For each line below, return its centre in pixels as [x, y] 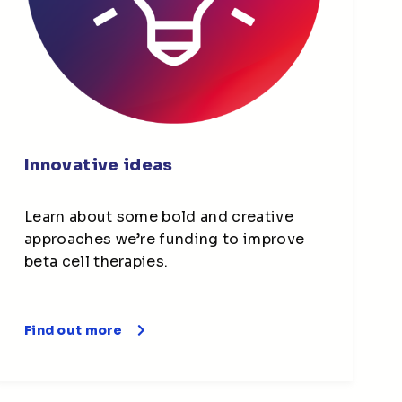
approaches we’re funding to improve [164, 239]
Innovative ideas [98, 165]
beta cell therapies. [96, 261]
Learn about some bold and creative [158, 216]
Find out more [73, 330]
